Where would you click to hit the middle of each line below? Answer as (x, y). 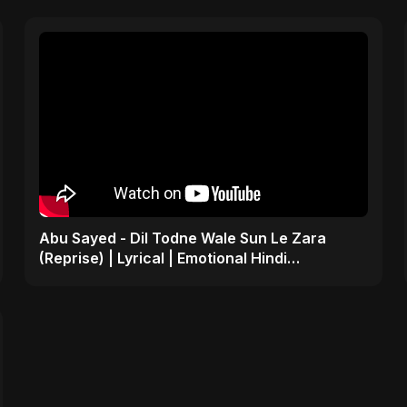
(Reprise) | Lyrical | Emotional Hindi (163, 258)
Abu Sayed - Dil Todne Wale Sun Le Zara (182, 238)
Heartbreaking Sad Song (126, 278)
